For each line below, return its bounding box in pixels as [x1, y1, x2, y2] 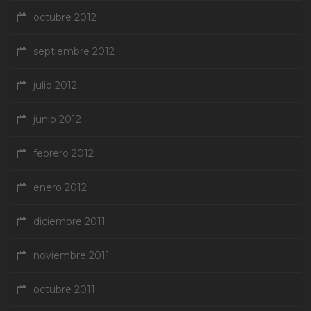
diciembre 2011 [33, 215, 106, 228]
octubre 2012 [33, 11, 96, 24]
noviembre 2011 [33, 249, 110, 262]
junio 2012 [33, 113, 81, 126]
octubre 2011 [33, 283, 95, 296]
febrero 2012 [33, 147, 94, 160]
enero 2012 [33, 181, 87, 194]
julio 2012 [33, 79, 77, 92]
